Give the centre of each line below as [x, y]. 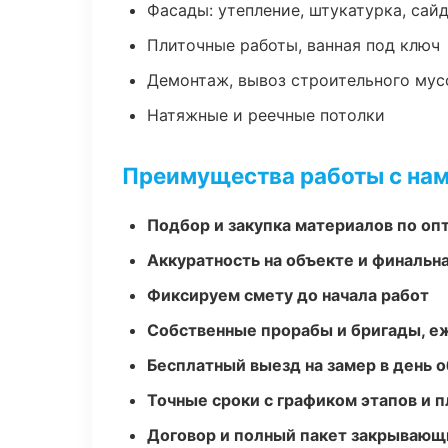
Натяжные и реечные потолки [266, 115]
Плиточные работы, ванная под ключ [293, 45]
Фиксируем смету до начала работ [288, 295]
